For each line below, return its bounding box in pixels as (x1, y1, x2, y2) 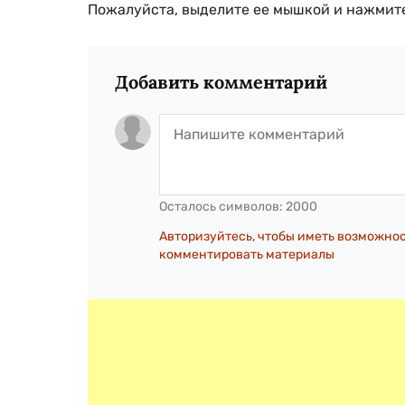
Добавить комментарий (115, 70, 327, 93)
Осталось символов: (159, 198, 286, 214)
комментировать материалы (159, 246, 334, 262)
